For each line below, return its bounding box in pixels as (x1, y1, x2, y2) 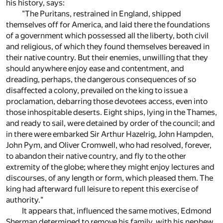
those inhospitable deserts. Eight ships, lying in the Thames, (6, 108, 217, 117)
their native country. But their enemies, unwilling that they (6, 53, 208, 63)
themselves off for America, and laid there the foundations (6, 20, 210, 30)
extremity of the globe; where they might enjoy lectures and (6, 162, 215, 172)
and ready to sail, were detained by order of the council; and (6, 118, 215, 128)
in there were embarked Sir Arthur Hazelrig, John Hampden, (6, 129, 214, 139)
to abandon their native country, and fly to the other (6, 151, 186, 161)
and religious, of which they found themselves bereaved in (6, 42, 210, 52)
